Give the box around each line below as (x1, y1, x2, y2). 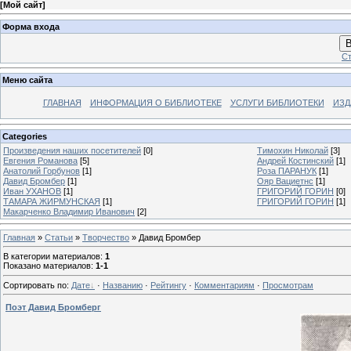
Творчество (82, 232, 129, 242)
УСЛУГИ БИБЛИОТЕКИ (230, 98, 324, 108)
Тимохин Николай (257, 145, 328, 155)
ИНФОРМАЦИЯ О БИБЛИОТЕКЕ (89, 98, 222, 108)
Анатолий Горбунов (3, 165, 80, 175)
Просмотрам (262, 280, 313, 290)
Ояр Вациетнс (257, 175, 313, 186)
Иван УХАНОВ (3, 186, 61, 196)
